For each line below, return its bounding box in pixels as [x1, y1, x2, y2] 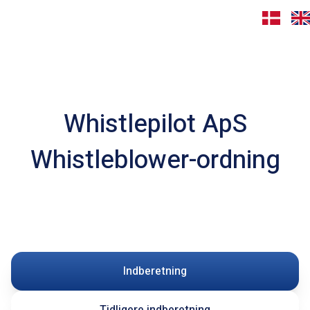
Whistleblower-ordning [30, 142, 280, 179]
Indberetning [123, 263, 187, 280]
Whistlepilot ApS [63, 106, 247, 143]
